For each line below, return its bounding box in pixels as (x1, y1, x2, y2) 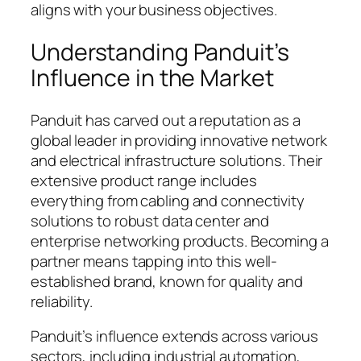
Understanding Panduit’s (31, 35, 289, 68)
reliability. (31, 290, 93, 312)
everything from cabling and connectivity (31, 189, 305, 211)
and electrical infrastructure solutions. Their (31, 149, 323, 171)
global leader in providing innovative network (31, 129, 327, 151)
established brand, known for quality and (31, 270, 303, 292)
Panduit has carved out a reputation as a (31, 109, 301, 131)
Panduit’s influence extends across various (31, 326, 318, 347)
